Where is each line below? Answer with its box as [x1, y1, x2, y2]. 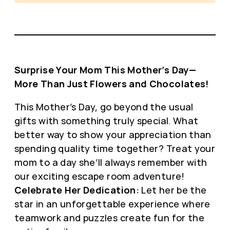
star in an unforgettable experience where [14, 197, 210, 210]
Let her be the [139, 183, 207, 196]
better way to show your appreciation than [14, 128, 212, 141]
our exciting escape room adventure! [14, 169, 185, 182]
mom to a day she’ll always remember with [14, 156, 207, 168]
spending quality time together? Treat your [14, 142, 216, 155]
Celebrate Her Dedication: [14, 183, 139, 196]
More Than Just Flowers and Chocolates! [14, 77, 209, 90]
